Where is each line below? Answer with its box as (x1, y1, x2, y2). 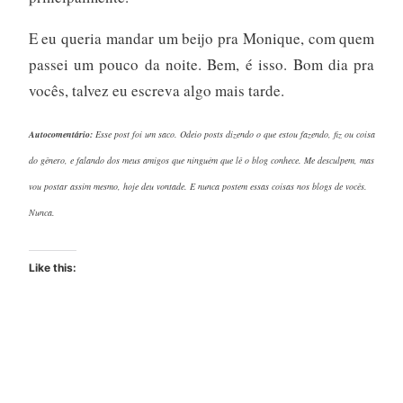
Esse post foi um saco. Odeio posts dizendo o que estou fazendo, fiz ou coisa (92, 127, 375, 140)
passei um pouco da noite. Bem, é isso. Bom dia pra (28, 53, 375, 75)
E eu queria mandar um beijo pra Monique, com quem (28, 27, 375, 49)
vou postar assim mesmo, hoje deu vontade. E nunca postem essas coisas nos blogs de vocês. (28, 179, 367, 193)
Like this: (28, 260, 76, 274)
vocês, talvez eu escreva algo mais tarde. (28, 79, 284, 101)
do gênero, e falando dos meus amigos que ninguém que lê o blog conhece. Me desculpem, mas (28, 153, 374, 166)
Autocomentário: (28, 127, 93, 140)
